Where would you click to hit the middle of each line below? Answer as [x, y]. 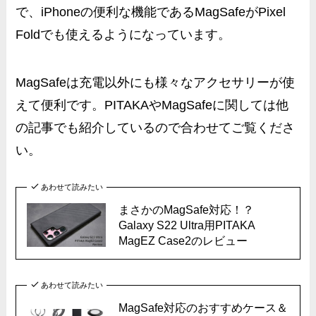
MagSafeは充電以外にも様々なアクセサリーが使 [156, 83]
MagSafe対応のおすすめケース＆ [203, 307]
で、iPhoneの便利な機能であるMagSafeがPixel [151, 12]
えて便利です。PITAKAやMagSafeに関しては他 [152, 105]
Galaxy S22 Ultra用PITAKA [186, 225]
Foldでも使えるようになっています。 [123, 35]
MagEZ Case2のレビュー [183, 241]
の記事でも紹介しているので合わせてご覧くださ [156, 128]
